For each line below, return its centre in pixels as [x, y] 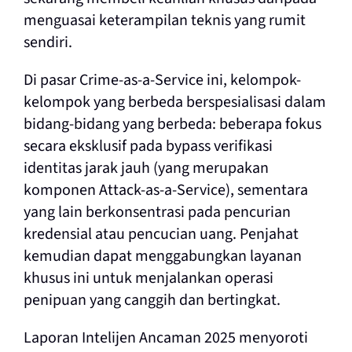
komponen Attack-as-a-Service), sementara [165, 191]
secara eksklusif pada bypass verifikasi [148, 147]
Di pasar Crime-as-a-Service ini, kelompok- [162, 81]
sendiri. [48, 43]
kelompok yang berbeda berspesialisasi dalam [174, 103]
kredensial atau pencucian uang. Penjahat [161, 235]
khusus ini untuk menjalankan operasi [148, 279]
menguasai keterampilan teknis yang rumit [164, 21]
